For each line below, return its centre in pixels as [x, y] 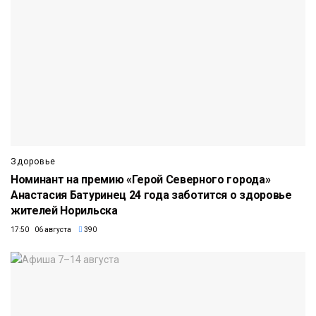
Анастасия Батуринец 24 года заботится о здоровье [151, 195]
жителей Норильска [64, 211]
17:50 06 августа [41, 230]
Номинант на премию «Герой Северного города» [141, 180]
